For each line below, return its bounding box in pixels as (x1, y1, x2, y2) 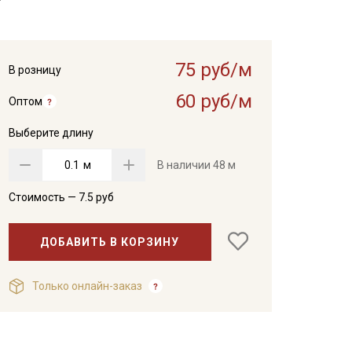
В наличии (156, 159, 213, 171)
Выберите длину (8, 126, 93, 139)
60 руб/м (174, 90, 252, 112)
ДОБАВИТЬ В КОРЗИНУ (40, 235, 180, 248)
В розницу (8, 64, 61, 76)
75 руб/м (174, 59, 252, 81)
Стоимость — (8, 191, 79, 203)
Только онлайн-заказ (31, 280, 142, 293)
